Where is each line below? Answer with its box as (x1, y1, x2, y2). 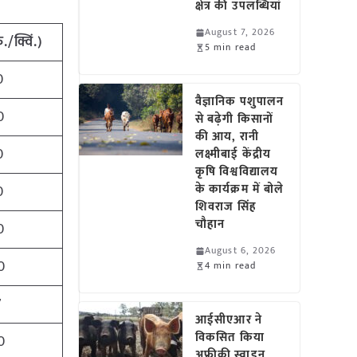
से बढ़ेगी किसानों (195, 109, 273, 129)
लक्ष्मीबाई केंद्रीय (195, 144, 271, 164)
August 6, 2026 (205, 242, 277, 258)
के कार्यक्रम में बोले (195, 179, 284, 199)
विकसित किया (195, 328, 265, 347)
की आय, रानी (195, 127, 259, 147)
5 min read (205, 39, 257, 55)
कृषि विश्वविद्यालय (195, 162, 278, 182)
